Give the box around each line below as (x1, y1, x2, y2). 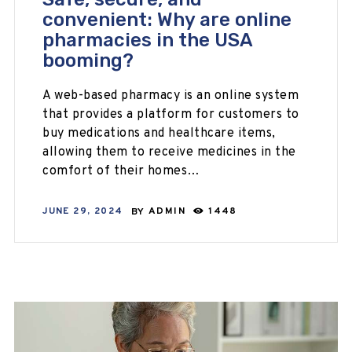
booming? (42, 49, 134, 72)
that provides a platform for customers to (42, 106, 299, 123)
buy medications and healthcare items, (42, 125, 276, 141)
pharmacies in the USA (42, 29, 253, 52)
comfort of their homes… (42, 163, 200, 179)
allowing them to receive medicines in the (42, 144, 296, 160)
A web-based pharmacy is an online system (42, 87, 299, 104)
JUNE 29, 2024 (42, 205, 123, 218)
